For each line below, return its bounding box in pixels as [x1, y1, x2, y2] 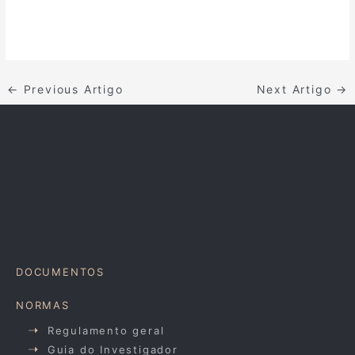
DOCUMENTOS [16, 265, 105, 279]
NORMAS [16, 299, 70, 312]
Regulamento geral [47, 324, 165, 338]
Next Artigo [256, 82, 337, 96]
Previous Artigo [18, 82, 124, 96]
